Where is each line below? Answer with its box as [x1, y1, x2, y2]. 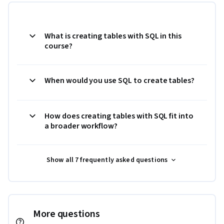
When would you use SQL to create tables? [44, 74, 195, 86]
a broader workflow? [44, 120, 118, 131]
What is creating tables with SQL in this [44, 30, 182, 41]
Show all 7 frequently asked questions [46, 154, 168, 165]
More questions [33, 206, 100, 221]
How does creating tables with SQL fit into [44, 110, 193, 121]
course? [44, 40, 72, 51]
